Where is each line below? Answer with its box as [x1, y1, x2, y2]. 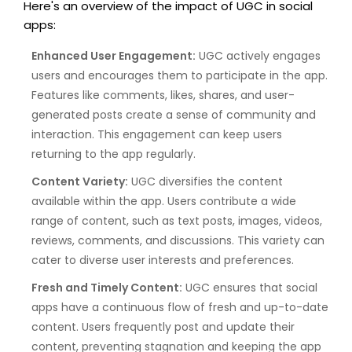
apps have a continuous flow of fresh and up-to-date [31, 299, 328, 316]
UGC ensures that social [182, 280, 317, 296]
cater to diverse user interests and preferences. [31, 252, 294, 269]
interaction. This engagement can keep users [31, 126, 282, 143]
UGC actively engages [196, 48, 321, 64]
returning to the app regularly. [31, 146, 196, 163]
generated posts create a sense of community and [31, 107, 316, 123]
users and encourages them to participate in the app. [31, 68, 328, 84]
